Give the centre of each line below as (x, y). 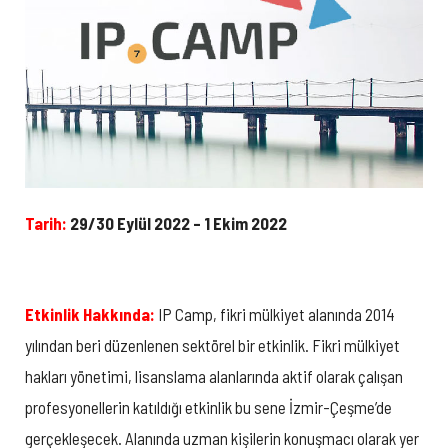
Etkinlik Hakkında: (91, 314)
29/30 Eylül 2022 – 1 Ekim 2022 (177, 223)
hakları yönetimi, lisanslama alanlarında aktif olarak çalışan (214, 376)
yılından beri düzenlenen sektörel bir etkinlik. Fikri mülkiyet (212, 345)
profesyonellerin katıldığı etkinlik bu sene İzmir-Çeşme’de (208, 407)
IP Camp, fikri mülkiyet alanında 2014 (276, 314)
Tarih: (46, 223)
